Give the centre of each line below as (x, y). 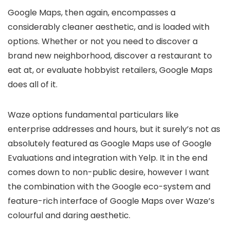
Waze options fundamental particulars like (93, 114)
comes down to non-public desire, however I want (109, 172)
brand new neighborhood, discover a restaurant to (110, 55)
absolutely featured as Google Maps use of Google (110, 143)
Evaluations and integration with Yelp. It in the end (108, 158)
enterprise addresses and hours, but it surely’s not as (114, 129)
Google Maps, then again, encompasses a (92, 12)
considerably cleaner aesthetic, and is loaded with (109, 27)
